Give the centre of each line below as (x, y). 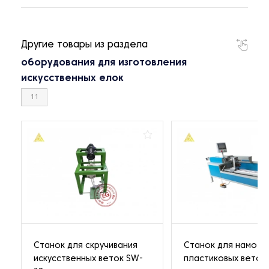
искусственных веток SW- (88, 259)
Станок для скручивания (86, 246)
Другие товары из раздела (84, 45)
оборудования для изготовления (104, 63)
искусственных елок (72, 79)
